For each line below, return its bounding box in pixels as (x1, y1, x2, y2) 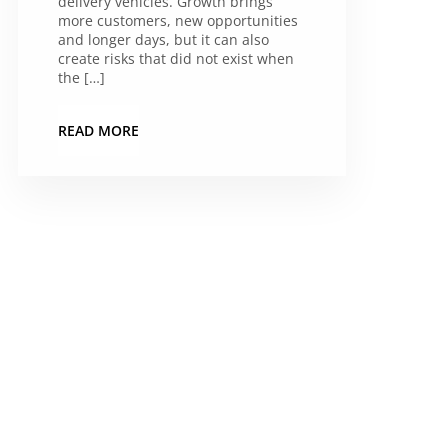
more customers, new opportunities (58, 11, 298, 30)
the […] (58, 68, 105, 87)
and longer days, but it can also (58, 30, 269, 49)
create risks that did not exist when (58, 49, 294, 68)
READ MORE (58, 121, 139, 140)
